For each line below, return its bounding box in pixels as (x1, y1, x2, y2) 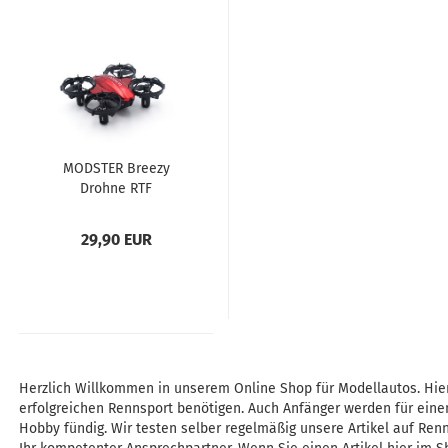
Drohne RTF (80, 180, 152, 197)
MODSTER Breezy (62, 160, 170, 177)
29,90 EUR (80, 230, 152, 249)
